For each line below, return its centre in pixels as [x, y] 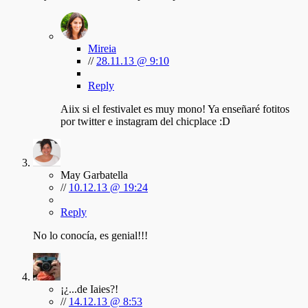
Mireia [102, 49]
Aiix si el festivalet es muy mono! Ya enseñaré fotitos [175, 109]
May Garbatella [94, 175]
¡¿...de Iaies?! [89, 289]
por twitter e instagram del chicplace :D [145, 122]
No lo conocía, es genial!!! [90, 236]
